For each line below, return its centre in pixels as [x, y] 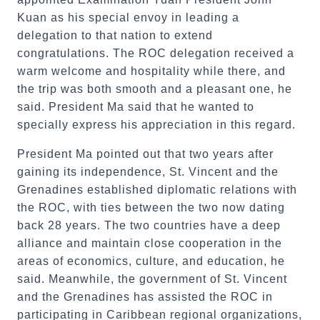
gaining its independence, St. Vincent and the [148, 172]
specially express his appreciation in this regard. [156, 125]
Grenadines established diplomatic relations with [157, 190]
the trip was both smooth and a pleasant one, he [155, 89]
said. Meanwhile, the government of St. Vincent [152, 279]
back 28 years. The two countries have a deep [149, 226]
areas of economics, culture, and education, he [151, 261]
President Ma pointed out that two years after [145, 154]
